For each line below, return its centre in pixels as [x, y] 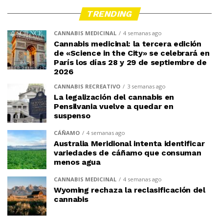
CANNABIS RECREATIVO [87, 86]
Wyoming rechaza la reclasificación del [130, 190]
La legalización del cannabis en [114, 97]
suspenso [72, 115]
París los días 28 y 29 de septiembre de [130, 62]
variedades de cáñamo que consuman [128, 153]
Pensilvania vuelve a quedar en [114, 106]
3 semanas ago [146, 86]
